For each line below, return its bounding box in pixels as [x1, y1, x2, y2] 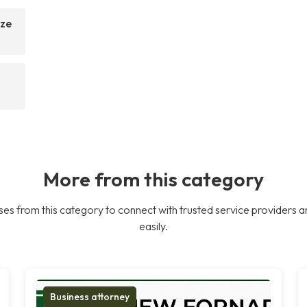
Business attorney [50, 290, 130, 303]
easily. [139, 219, 168, 233]
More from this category [43, 166, 264, 191]
